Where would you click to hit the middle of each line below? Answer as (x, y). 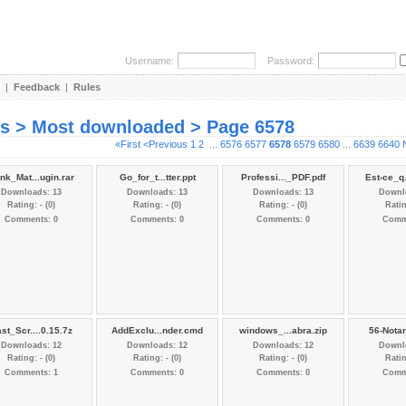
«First (127, 144)
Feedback (37, 87)
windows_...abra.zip (283, 330)
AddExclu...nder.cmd (157, 330)
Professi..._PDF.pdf (283, 177)
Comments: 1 (31, 373)
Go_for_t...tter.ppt (157, 177)
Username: (150, 61)
